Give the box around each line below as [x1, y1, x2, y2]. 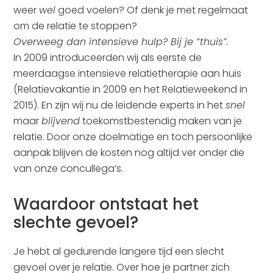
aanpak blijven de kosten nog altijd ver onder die [13, 146, 245, 160]
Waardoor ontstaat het [13, 193, 199, 215]
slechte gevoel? [13, 211, 139, 233]
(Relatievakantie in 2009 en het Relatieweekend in [13, 82, 248, 96]
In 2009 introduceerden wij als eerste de [13, 51, 202, 65]
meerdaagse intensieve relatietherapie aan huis [13, 66, 242, 80]
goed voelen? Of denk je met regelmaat [55, 3, 249, 17]
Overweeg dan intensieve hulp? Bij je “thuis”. [13, 35, 229, 49]
